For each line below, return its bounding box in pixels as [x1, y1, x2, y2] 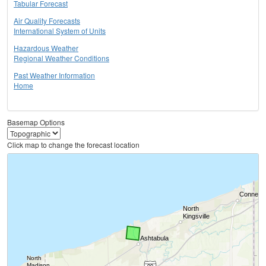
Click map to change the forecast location [7, 140, 140, 150]
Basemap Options [7, 117, 65, 128]
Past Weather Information [14, 70, 95, 81]
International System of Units [14, 26, 106, 36]
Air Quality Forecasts [14, 15, 80, 26]
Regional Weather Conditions [14, 53, 109, 64]
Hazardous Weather [14, 43, 78, 53]
